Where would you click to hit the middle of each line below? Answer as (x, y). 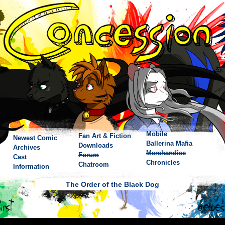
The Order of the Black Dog (113, 184)
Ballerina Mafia (169, 143)
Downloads (96, 145)
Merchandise (166, 153)
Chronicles (163, 162)
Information (31, 166)
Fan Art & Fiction (105, 136)
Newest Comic (35, 138)
